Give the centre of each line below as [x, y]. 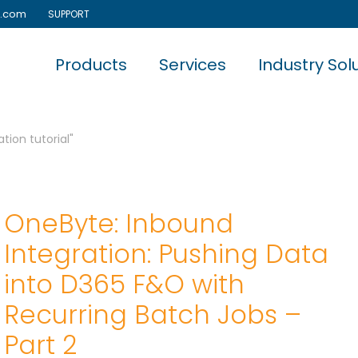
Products [91, 65]
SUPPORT [65, 14]
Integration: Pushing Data [167, 254]
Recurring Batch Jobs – [153, 314]
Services [193, 65]
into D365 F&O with [125, 284]
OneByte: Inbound [119, 223]
